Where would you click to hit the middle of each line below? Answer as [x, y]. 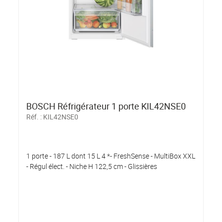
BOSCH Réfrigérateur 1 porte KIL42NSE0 [106, 106]
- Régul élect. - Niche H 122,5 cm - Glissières [92, 166]
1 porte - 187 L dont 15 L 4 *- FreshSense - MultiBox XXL [111, 156]
